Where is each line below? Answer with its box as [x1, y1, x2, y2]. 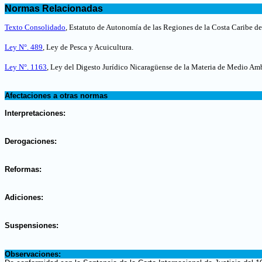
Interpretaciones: [5, 109, 65, 118]
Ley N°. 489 [5, 43, 43, 51]
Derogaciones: [5, 137, 57, 146]
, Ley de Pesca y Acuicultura [43, 43, 132, 51]
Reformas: [5, 165, 42, 174]
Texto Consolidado [5, 23, 65, 32]
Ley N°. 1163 [5, 63, 47, 71]
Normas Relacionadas [5, 4, 103, 13]
